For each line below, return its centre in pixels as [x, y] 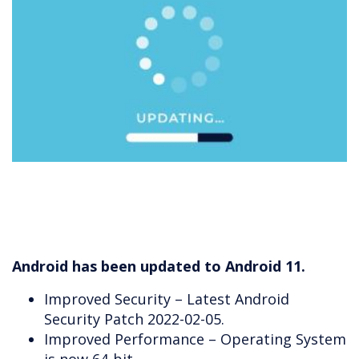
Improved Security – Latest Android [167, 299]
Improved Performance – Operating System [195, 339]
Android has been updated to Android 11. [159, 266]
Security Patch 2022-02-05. [134, 319]
